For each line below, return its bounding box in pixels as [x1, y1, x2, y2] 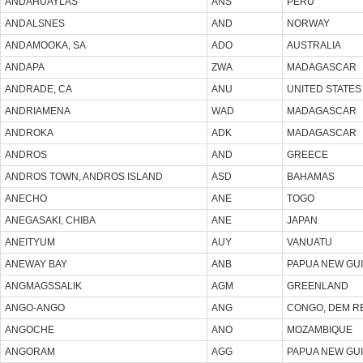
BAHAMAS [287, 170, 335, 182]
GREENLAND [287, 280, 348, 292]
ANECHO [5, 192, 47, 204]
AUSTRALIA [287, 39, 341, 51]
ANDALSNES [5, 17, 65, 29]
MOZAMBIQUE [287, 323, 352, 335]
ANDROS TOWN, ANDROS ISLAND [5, 170, 163, 182]
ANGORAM [5, 345, 55, 357]
